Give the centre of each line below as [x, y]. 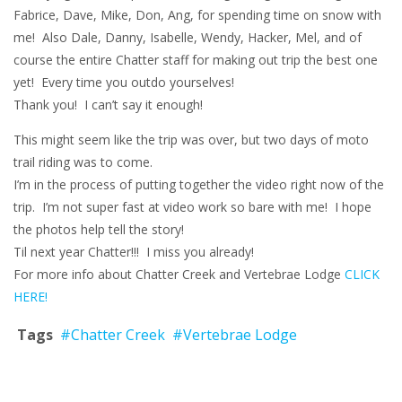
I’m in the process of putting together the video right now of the [199, 184]
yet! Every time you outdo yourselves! [127, 82]
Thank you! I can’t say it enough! [108, 105]
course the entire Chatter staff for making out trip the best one [196, 60]
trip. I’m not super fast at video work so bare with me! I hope [192, 207]
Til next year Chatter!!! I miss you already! [134, 252]
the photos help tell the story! [102, 229]
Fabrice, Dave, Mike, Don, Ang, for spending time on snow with [197, 15]
